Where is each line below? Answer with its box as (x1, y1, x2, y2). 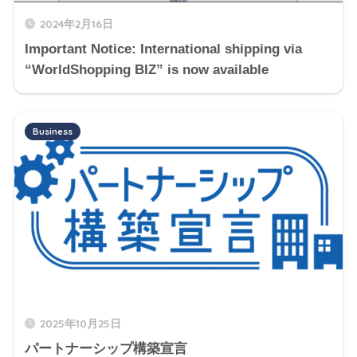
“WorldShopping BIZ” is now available (24, 62, 269, 78)
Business (32, 126, 73, 138)
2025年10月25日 (39, 316, 121, 330)
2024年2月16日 (39, 17, 113, 31)
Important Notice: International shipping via (24, 41, 302, 57)
